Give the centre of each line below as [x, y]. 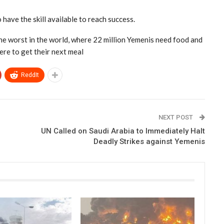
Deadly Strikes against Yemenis [149, 141]
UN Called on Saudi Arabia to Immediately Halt [123, 131]
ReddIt [30, 75]
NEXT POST [176, 117]
